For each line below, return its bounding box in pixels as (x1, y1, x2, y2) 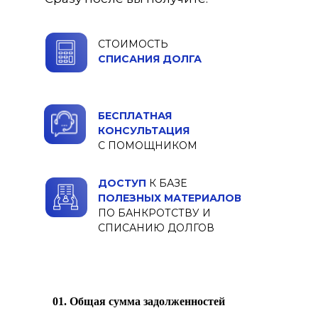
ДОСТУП (98, 177, 149, 190)
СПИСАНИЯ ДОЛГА (98, 53, 202, 65)
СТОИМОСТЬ (98, 38, 168, 50)
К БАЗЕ (149, 177, 187, 190)
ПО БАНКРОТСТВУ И (98, 207, 211, 219)
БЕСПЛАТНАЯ (98, 109, 172, 122)
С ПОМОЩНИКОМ (98, 139, 197, 152)
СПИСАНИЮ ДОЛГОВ (98, 221, 214, 234)
